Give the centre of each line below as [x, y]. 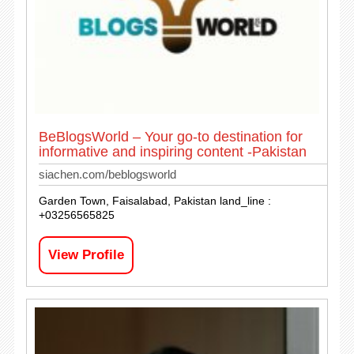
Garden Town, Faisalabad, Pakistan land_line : [154, 201]
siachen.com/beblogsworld [107, 174]
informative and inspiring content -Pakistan [172, 152]
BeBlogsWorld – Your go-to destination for [170, 137]
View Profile [86, 255]
